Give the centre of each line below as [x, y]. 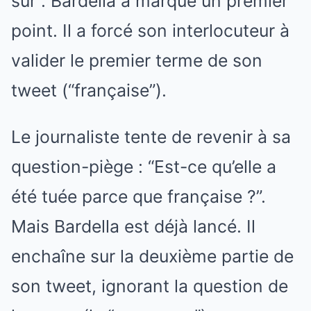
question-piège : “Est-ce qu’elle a [144, 166]
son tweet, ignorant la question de [150, 286]
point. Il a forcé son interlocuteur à [150, 30]
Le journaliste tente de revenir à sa [151, 136]
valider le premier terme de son [137, 60]
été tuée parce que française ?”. [138, 196]
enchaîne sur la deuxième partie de [152, 256]
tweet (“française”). [89, 90]
